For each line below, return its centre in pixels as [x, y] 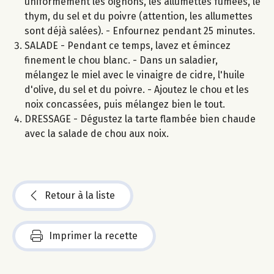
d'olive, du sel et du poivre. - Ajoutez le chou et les [137, 89]
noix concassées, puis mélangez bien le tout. [125, 104]
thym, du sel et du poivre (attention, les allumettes [139, 16]
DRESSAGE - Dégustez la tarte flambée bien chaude [140, 119]
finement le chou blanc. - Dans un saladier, [121, 60]
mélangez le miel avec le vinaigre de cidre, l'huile [135, 75]
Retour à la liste [80, 195]
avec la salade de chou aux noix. [97, 133]
